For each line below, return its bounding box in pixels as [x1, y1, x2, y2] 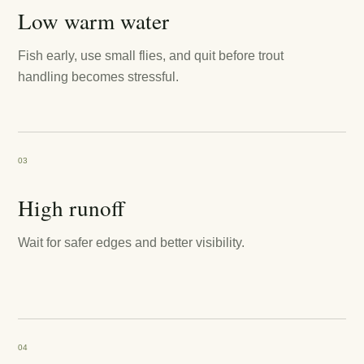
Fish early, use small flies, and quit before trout [18, 48, 284, 63]
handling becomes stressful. [18, 69, 180, 84]
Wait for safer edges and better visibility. [18, 235, 245, 249]
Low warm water [18, 5, 170, 36]
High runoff [18, 192, 125, 223]
